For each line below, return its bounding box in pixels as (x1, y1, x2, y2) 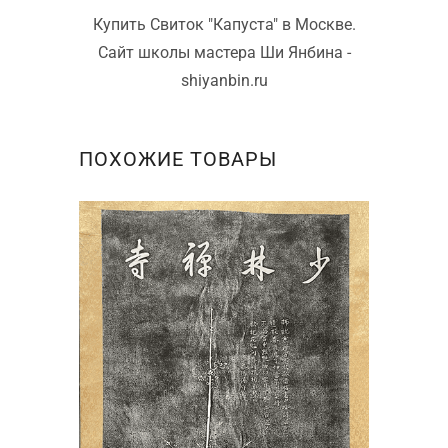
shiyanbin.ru (180, 70, 268, 90)
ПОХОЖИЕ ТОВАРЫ (79, 146, 277, 171)
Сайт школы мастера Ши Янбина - (97, 42, 351, 62)
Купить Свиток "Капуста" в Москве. (92, 14, 356, 34)
